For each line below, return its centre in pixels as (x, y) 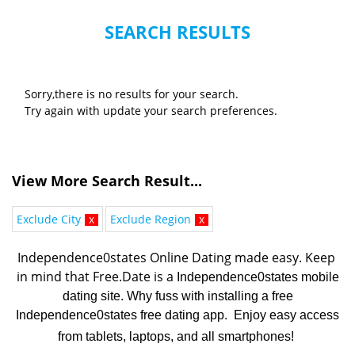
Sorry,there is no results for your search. (132, 94)
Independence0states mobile (258, 277)
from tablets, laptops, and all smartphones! (176, 337)
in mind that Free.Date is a (96, 277)
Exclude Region (151, 219)
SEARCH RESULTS (177, 32)
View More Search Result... (107, 181)
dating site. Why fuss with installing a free (177, 296)
